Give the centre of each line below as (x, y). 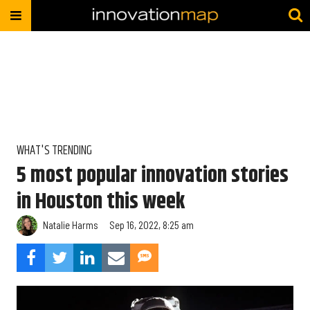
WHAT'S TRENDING (54, 151)
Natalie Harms (71, 225)
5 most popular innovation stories (153, 175)
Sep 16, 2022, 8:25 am (152, 225)
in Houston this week (101, 201)
